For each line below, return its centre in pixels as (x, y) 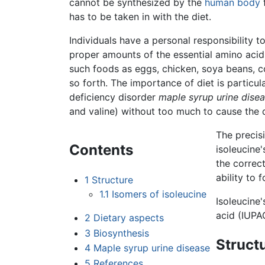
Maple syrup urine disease (151, 248)
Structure (112, 180)
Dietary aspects (128, 218)
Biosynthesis (121, 233)
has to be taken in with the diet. (140, 17)
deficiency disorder (114, 97)
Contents (101, 150)
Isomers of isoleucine (159, 194)
